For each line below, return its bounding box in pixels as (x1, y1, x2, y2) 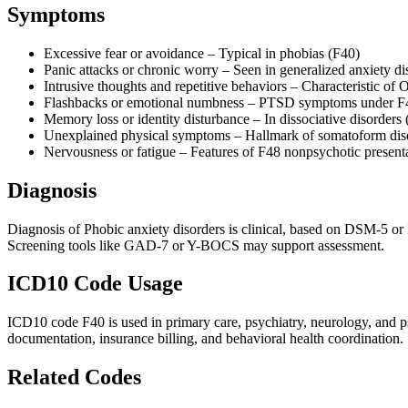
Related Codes (7, 365, 141, 390)
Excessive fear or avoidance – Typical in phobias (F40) (44, 45, 360, 61)
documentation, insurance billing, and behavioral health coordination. (7, 331, 403, 347)
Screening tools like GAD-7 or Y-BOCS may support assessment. (7, 237, 384, 253)
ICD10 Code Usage (7, 271, 183, 296)
